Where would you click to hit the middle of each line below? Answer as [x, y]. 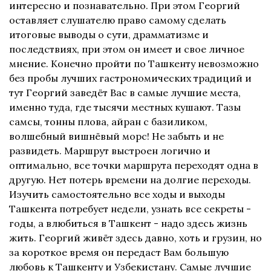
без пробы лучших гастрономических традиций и [130, 78]
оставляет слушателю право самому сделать [118, 20]
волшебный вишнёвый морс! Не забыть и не [116, 136]
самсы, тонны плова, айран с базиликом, [108, 122]
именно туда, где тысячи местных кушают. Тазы [125, 107]
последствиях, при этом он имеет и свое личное [127, 49]
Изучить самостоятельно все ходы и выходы [117, 194]
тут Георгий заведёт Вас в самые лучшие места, [125, 93]
